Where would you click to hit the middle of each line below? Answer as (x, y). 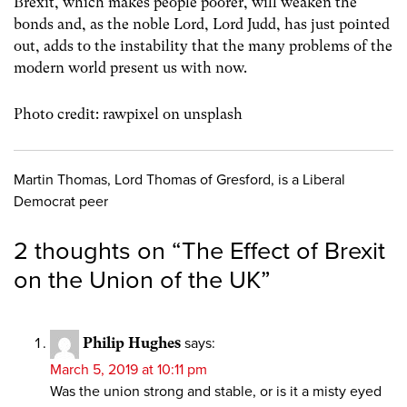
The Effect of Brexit (283, 252)
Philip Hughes (132, 342)
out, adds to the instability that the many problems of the (203, 45)
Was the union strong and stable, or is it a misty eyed (216, 392)
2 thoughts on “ (98, 252)
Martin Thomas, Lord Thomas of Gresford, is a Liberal (179, 179)
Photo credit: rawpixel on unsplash (128, 114)
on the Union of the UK (137, 281)
